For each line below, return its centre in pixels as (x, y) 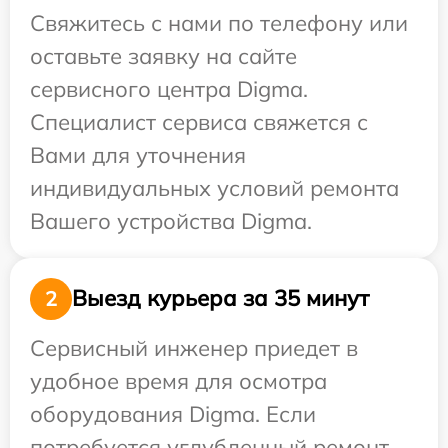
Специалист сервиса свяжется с (199, 121)
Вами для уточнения (138, 154)
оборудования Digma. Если (173, 413)
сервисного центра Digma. (169, 88)
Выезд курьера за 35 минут (220, 298)
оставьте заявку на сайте (163, 55)
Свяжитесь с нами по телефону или (219, 22)
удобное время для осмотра (178, 380)
